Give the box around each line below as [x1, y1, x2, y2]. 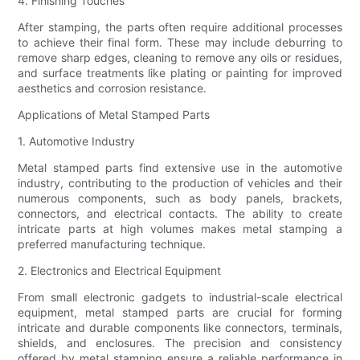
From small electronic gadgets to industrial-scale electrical [18, 290, 342, 305]
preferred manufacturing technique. [18, 237, 207, 252]
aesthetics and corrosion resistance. [18, 81, 207, 96]
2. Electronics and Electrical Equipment [18, 264, 222, 278]
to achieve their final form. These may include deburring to [18, 35, 342, 50]
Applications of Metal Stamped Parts [18, 108, 211, 122]
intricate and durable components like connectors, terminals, [18, 321, 342, 335]
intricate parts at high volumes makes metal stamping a [18, 222, 342, 236]
